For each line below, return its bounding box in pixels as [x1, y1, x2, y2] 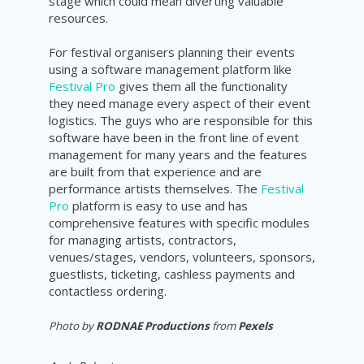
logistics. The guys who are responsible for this [49, 111, 313, 128]
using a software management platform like [49, 60, 292, 77]
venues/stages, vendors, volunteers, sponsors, [49, 248, 315, 265]
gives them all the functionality [115, 77, 288, 94]
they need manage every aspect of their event [49, 94, 310, 111]
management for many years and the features [49, 145, 307, 162]
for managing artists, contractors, [49, 231, 236, 248]
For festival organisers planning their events [49, 43, 295, 60]
